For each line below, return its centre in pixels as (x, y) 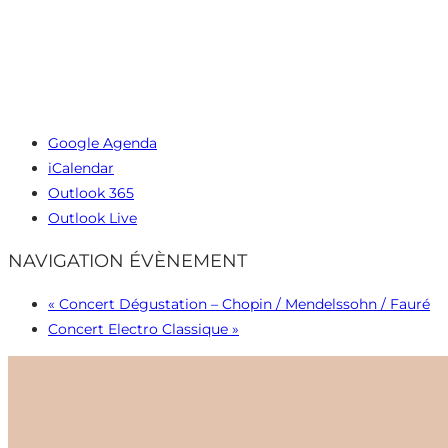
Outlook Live (92, 217)
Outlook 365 (91, 192)
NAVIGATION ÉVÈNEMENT (127, 260)
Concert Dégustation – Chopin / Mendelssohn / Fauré (242, 303)
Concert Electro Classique (140, 328)
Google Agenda (102, 142)
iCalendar (81, 167)
